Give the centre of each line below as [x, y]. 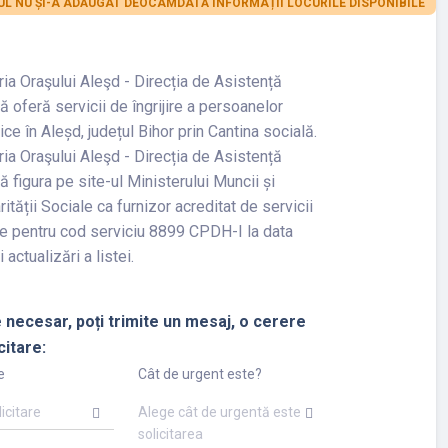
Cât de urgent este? [199, 374]
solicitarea [170, 434]
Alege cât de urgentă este [219, 412]
